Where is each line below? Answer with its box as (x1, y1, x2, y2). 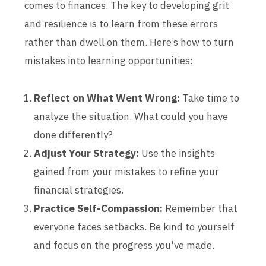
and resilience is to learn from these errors (24, 17, 218, 30)
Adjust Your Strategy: (34, 147, 139, 160)
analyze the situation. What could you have (34, 110, 228, 123)
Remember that (163, 202, 237, 215)
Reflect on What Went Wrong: (34, 91, 180, 104)
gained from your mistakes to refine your (34, 165, 219, 178)
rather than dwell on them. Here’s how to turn (24, 36, 234, 49)
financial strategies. (34, 183, 123, 197)
